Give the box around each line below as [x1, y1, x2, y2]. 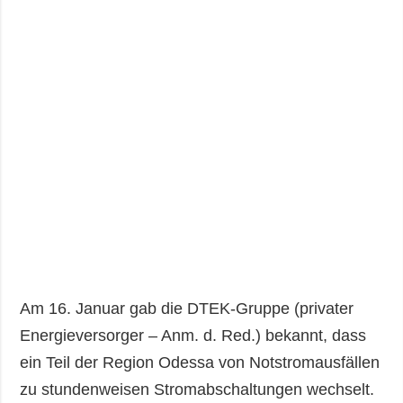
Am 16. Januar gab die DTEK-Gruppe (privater [20, 300, 354, 318]
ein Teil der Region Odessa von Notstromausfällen [20, 354, 381, 372]
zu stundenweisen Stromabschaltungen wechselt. [20, 381, 375, 399]
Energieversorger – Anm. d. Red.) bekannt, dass [20, 327, 367, 345]
